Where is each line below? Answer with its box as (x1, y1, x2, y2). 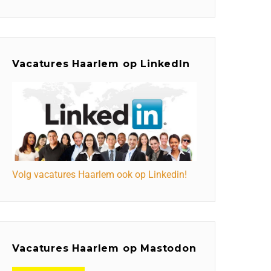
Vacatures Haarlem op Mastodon (12, 243, 197, 255)
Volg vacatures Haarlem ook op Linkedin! (12, 169, 188, 181)
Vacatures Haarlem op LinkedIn (12, 57, 190, 70)
